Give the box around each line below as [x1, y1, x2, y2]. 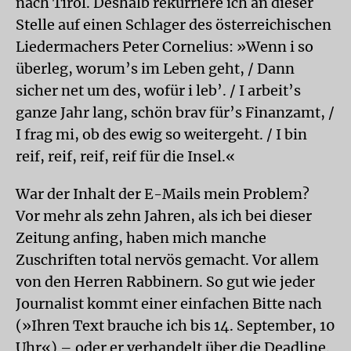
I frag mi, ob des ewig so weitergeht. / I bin [16, 125, 307, 143]
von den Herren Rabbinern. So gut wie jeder [16, 273, 315, 291]
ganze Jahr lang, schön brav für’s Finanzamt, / [16, 103, 335, 121]
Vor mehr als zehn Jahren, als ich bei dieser [16, 207, 312, 225]
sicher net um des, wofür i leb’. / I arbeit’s [16, 81, 301, 100]
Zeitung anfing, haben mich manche [16, 229, 266, 247]
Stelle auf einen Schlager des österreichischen [16, 16, 331, 34]
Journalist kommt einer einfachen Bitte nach [16, 295, 322, 313]
